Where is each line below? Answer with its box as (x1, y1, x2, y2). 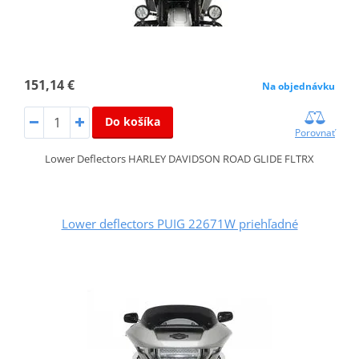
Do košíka (104, 114, 160, 130)
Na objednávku (262, 79, 336, 94)
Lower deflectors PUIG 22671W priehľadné (61, 216, 298, 232)
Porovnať (295, 126, 336, 140)
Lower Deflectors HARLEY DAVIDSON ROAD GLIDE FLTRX (45, 151, 314, 167)
